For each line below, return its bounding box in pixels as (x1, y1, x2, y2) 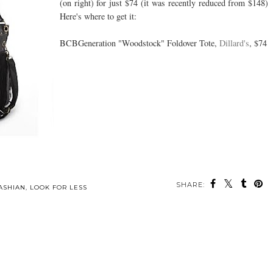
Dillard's (219, 37, 249, 49)
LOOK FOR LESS (29, 183, 87, 192)
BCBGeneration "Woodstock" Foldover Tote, (59, 37, 219, 49)
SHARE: (176, 180, 205, 190)
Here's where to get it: (59, 10, 136, 23)
